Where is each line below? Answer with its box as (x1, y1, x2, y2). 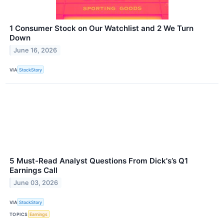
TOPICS (9, 211, 28, 217)
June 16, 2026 (13, 46, 57, 54)
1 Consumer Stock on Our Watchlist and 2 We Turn (9, 23, 193, 33)
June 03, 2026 (13, 178, 58, 186)
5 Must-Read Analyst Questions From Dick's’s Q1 (9, 156, 188, 166)
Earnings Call (9, 165, 57, 175)
